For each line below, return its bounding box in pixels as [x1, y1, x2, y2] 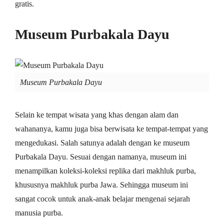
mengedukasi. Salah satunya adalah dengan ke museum [15, 138, 189, 147]
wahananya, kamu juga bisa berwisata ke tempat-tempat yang [15, 124, 208, 133]
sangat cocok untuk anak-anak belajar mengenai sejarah [15, 194, 190, 203]
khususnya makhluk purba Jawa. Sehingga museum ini [15, 180, 188, 189]
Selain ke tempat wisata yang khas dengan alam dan [15, 110, 178, 119]
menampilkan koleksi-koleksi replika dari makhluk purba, [15, 166, 196, 175]
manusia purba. [15, 208, 63, 217]
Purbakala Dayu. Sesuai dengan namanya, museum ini [15, 152, 186, 161]
